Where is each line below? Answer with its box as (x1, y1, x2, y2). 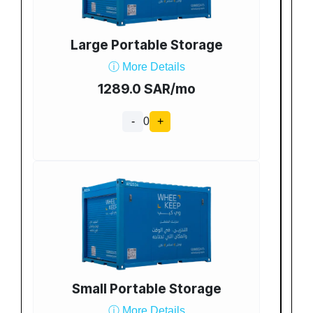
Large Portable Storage (70, 37, 223, 54)
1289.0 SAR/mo (97, 80, 196, 98)
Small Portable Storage (71, 281, 221, 298)
